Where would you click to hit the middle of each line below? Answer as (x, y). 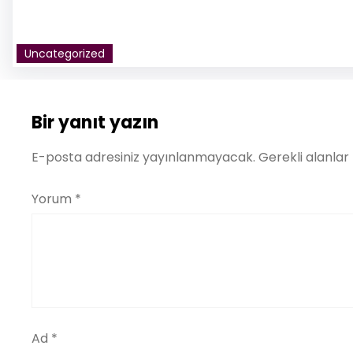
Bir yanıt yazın (95, 123)
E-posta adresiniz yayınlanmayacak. (143, 158)
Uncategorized (65, 54)
